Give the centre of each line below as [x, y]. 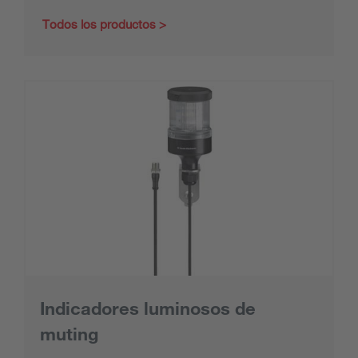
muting [69, 334]
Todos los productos [99, 24]
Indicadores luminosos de [148, 308]
